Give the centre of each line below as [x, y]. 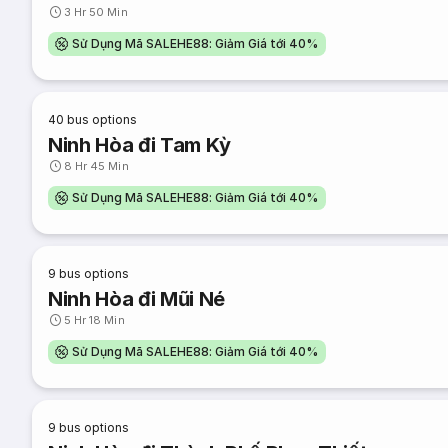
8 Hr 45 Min [96, 166]
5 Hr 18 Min [94, 320]
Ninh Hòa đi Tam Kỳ [140, 145]
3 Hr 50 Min [96, 12]
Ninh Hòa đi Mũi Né [137, 299]
